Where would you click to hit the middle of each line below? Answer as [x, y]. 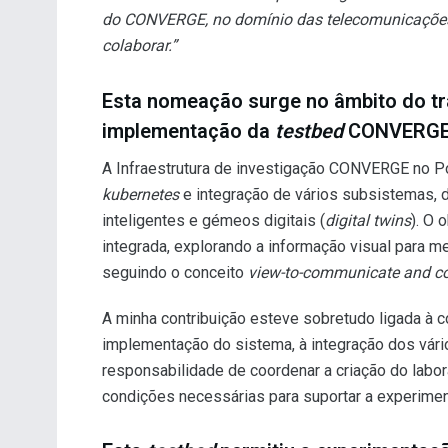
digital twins [368, 220]
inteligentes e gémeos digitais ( [213, 220]
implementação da [188, 130]
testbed [309, 130]
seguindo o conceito [175, 272]
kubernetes [140, 194]
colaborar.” [139, 46]
